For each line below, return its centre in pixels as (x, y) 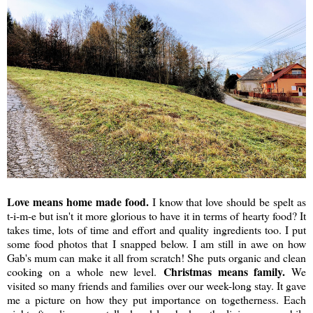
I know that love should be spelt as (227, 201)
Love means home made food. (78, 201)
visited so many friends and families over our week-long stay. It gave (156, 285)
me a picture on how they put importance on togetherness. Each (156, 299)
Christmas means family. (227, 271)
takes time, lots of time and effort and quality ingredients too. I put (156, 229)
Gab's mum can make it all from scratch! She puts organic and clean (156, 257)
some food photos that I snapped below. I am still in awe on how (156, 243)
